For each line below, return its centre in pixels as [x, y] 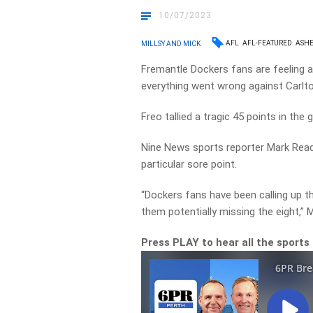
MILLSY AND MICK [171, 43]
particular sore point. [189, 164]
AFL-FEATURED [268, 43]
